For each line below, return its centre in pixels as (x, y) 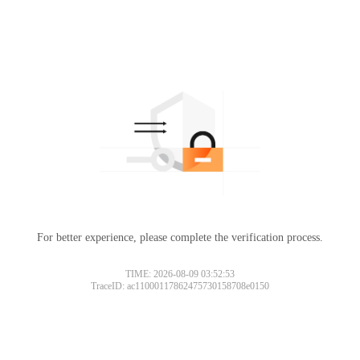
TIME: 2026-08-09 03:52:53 (180, 274)
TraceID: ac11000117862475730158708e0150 (180, 286)
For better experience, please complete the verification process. (180, 237)
